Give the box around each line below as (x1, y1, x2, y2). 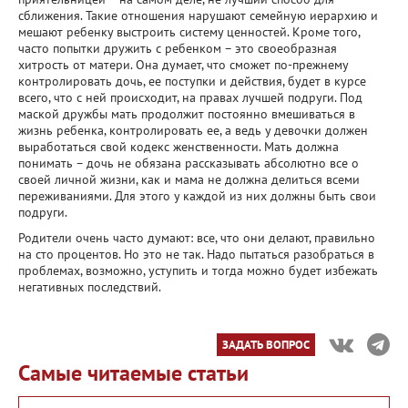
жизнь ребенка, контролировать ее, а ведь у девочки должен (18, 122, 368, 138)
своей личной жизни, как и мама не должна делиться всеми (18, 171, 360, 188)
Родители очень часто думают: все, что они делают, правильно (18, 229, 375, 246)
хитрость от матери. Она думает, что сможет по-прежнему (18, 56, 348, 73)
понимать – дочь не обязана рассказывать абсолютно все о (18, 155, 359, 171)
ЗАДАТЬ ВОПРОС (222, 336, 310, 352)
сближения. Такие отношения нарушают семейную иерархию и (18, 7, 378, 24)
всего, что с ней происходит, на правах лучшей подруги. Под (18, 89, 362, 106)
